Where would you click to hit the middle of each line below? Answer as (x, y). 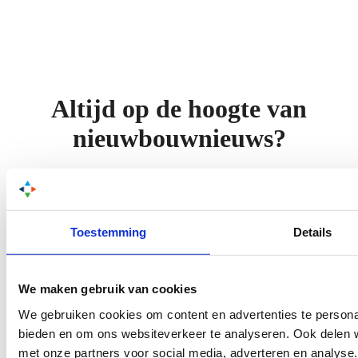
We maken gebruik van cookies (107, 288)
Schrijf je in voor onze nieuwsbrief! (179, 181)
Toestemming (109, 232)
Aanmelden (59, 247)
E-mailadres (52, 225)
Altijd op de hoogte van (179, 109)
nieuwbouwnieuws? (179, 138)
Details (312, 232)
